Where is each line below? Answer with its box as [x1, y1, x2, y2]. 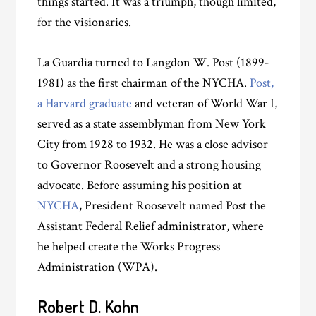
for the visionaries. [37, 14, 132, 31]
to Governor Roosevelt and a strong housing [37, 157, 262, 174]
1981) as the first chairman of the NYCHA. [37, 75, 250, 92]
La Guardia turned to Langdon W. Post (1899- [37, 54, 270, 71]
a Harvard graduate [37, 95, 133, 112]
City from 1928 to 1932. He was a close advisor [37, 136, 269, 153]
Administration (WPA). [37, 259, 158, 276]
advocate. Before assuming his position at [37, 177, 243, 194]
